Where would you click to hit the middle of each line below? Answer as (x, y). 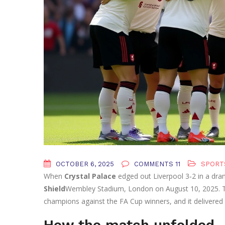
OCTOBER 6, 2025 (84, 164)
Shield (54, 189)
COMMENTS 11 (156, 164)
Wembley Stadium (95, 189)
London (141, 189)
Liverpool (168, 176)
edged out (135, 176)
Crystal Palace (90, 176)
